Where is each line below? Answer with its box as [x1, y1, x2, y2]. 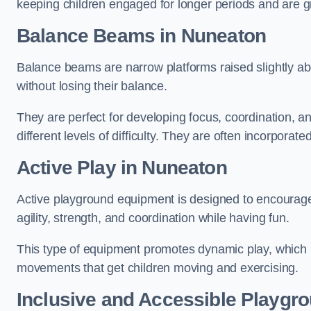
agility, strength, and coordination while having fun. [17, 211, 289, 225]
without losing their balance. [17, 79, 167, 93]
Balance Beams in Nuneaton [17, 25, 266, 47]
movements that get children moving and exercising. [17, 261, 299, 275]
